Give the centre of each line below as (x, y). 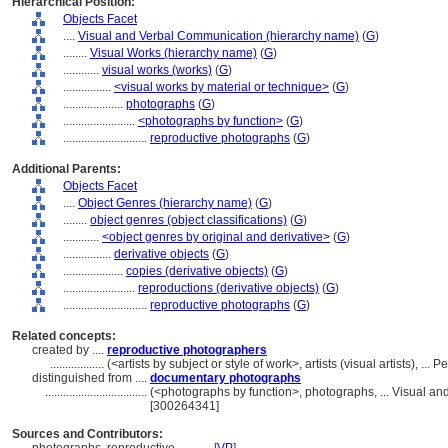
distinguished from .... (91, 378)
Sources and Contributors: (87, 434)
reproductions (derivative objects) (228, 288)
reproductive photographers (187, 350)
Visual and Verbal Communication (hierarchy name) (218, 36)
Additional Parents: (66, 169)
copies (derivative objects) (197, 271)
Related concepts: (64, 336)
